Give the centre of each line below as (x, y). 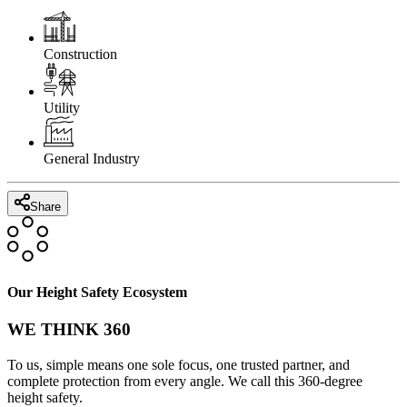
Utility (62, 108)
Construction (80, 55)
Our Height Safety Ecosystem (97, 292)
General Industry (92, 159)
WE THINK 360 (69, 330)
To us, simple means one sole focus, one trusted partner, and (179, 364)
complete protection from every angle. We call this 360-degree (185, 381)
